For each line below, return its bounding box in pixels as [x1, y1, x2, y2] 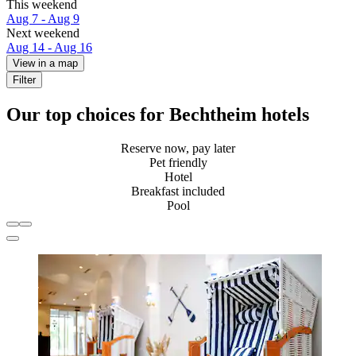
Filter [13, 74, 36, 87]
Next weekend [6, 26, 79, 41]
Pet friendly [149, 155, 207, 169]
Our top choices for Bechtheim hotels [6, 104, 309, 126]
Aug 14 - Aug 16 [6, 41, 92, 55]
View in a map [13, 57, 78, 70]
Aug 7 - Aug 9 [6, 12, 79, 26]
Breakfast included [131, 184, 225, 198]
